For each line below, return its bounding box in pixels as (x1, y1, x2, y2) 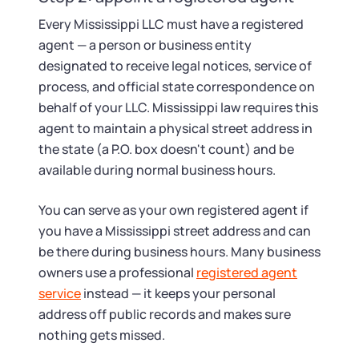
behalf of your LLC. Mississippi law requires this (38, 99, 318, 116)
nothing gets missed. (38, 326, 165, 344)
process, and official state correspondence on (38, 78, 315, 95)
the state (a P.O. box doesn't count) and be (38, 140, 294, 158)
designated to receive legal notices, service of (38, 57, 312, 75)
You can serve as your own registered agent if (38, 201, 309, 219)
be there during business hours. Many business (38, 243, 321, 260)
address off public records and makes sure (38, 305, 291, 323)
